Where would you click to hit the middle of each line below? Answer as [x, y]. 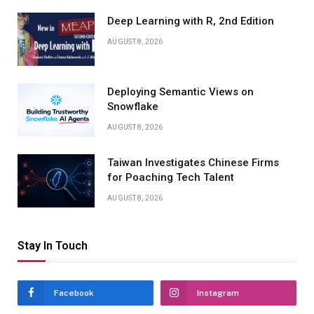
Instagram [218, 293]
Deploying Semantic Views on [180, 91]
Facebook [74, 293]
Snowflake [133, 106]
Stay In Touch [53, 245]
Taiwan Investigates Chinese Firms [193, 162]
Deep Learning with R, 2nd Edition [191, 21]
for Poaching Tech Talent [171, 177]
